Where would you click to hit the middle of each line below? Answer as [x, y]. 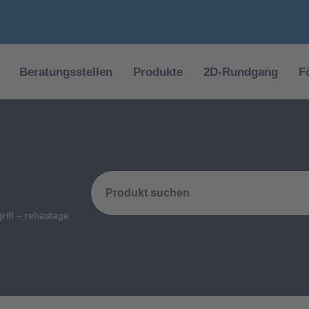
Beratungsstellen [66, 72]
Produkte [158, 72]
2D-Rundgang [240, 72]
